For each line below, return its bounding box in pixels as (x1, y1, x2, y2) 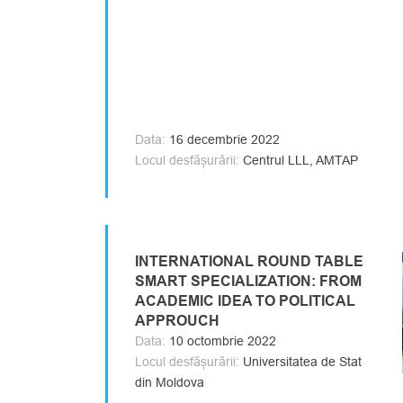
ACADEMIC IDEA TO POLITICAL (135, 291, 355, 309)
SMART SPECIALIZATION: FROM (135, 272, 362, 290)
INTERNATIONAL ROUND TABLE (135, 252, 363, 270)
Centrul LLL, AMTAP (239, 152, 358, 167)
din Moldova (135, 374, 204, 390)
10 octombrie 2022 (166, 333, 276, 348)
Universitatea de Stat (239, 354, 362, 369)
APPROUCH (135, 311, 219, 329)
